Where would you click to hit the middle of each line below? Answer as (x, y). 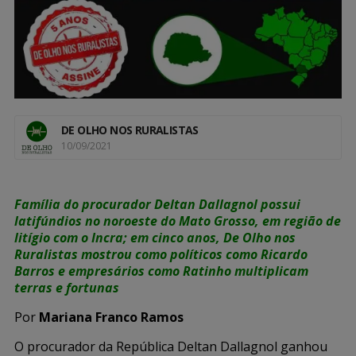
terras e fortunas (67, 287)
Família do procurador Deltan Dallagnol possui (157, 204)
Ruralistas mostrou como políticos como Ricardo (161, 254)
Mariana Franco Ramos (111, 317)
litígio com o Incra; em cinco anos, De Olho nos (155, 237)
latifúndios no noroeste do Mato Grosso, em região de (178, 221)
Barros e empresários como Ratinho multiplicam (161, 271)
